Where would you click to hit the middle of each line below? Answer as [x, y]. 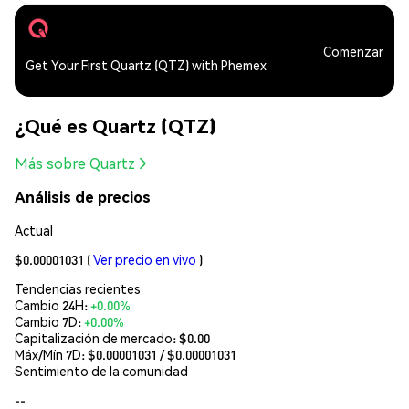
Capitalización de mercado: [97, 337]
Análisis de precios [83, 197]
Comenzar [353, 51]
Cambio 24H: [52, 304]
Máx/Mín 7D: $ [55, 354]
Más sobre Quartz [75, 163]
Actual [34, 230]
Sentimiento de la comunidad [101, 370]
